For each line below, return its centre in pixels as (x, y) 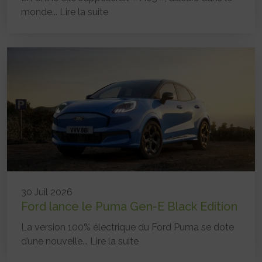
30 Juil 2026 (47, 192)
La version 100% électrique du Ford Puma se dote (127, 227)
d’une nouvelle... (56, 241)
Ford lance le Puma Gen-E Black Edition (129, 206)
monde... (40, 12)
